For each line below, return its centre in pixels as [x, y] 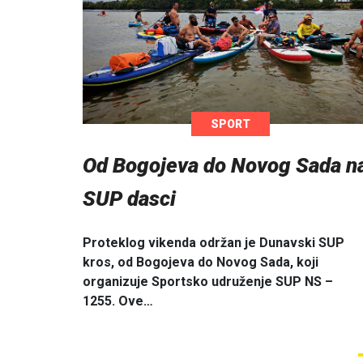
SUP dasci [129, 199]
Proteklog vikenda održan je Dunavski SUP [214, 242]
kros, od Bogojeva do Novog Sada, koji [201, 262]
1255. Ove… [118, 301]
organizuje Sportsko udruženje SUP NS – [208, 281]
